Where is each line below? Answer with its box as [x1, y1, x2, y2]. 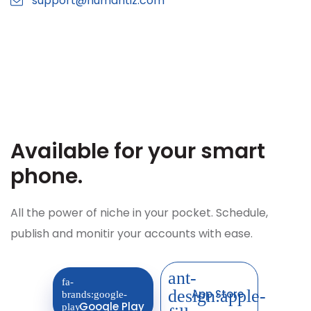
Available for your [10, 137, 201, 167]
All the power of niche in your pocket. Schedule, [10, 205, 268, 221]
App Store [192, 287, 244, 302]
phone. [10, 162, 83, 192]
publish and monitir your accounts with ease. [10, 226, 253, 242]
